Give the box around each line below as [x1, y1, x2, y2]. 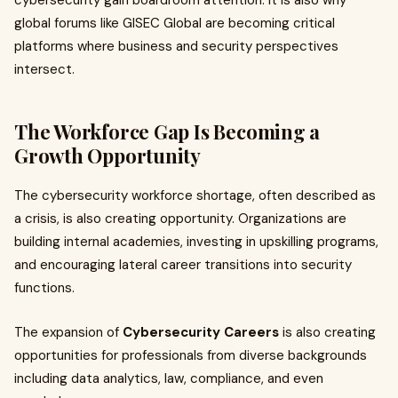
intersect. [14, 60, 75, 78]
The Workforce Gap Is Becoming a [14, 118, 321, 145]
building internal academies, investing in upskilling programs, [14, 233, 378, 251]
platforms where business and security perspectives [14, 37, 338, 55]
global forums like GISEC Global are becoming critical [14, 14, 335, 32]
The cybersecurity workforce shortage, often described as [14, 187, 376, 204]
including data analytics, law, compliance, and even [14, 370, 323, 387]
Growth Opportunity [14, 142, 202, 169]
